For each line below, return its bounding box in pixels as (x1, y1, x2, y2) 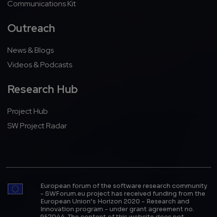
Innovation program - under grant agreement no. (40, 205, 195, 214)
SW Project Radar (7, 121, 67, 131)
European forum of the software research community (40, 182, 208, 190)
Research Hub (7, 82, 78, 97)
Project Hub (7, 106, 48, 117)
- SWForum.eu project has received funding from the (40, 190, 206, 198)
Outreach (7, 21, 55, 36)
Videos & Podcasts (7, 60, 72, 70)
